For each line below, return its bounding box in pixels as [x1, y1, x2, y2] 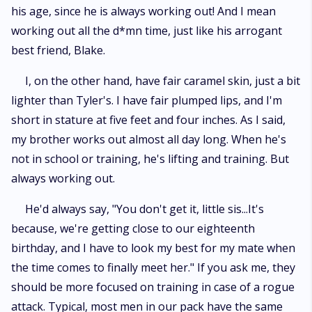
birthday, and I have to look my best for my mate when [11, 240, 295, 256]
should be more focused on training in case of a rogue [11, 279, 295, 295]
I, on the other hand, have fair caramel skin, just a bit [25, 73, 300, 88]
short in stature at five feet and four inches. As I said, [11, 112, 286, 127]
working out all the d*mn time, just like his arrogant [11, 23, 282, 38]
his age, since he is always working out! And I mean [11, 3, 276, 19]
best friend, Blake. [11, 42, 105, 58]
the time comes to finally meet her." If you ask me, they [11, 260, 295, 275]
